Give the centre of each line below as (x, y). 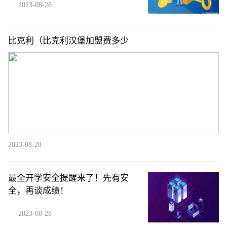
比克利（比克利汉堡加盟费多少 (68, 41)
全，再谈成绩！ (38, 191)
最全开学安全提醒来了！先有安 (68, 178)
